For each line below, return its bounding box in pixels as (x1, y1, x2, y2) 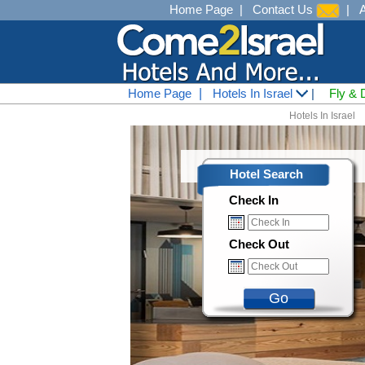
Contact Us (253, 2, 316, 16)
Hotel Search (230, 167, 303, 181)
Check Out (229, 237, 289, 251)
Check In (229, 193, 279, 207)
